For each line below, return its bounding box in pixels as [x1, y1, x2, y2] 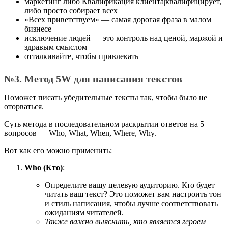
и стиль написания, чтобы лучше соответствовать [45, 199, 218, 208]
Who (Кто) [24, 163, 63, 172]
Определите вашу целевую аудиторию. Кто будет [45, 181, 215, 189]
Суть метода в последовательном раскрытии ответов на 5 [4, 120, 204, 128]
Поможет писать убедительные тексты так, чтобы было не [4, 93, 207, 102]
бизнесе [24, 24, 51, 33]
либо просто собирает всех [24, 6, 118, 15]
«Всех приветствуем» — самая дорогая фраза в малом [24, 15, 211, 24]
